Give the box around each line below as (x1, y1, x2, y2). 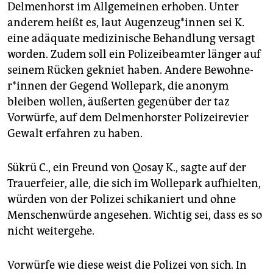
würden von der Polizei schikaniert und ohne (7, 193, 236, 207)
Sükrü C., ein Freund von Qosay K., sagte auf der (7, 161, 246, 175)
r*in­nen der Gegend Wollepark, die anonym (7, 79, 229, 93)
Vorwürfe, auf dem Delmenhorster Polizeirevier (7, 111, 249, 125)
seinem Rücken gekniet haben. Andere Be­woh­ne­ (7, 63, 253, 77)
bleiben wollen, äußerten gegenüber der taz (7, 95, 230, 109)
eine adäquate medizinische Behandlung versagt (7, 32, 255, 46)
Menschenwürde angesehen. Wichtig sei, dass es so (7, 208, 262, 222)
